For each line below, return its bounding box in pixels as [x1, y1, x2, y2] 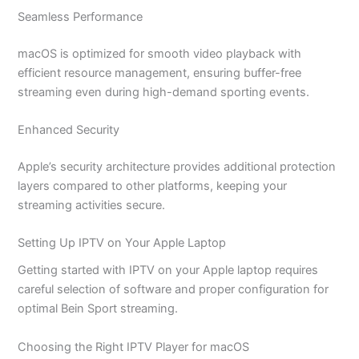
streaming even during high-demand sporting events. [18, 84, 310, 99]
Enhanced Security [18, 122, 120, 137]
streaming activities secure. [18, 197, 166, 212]
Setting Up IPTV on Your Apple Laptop [18, 236, 227, 251]
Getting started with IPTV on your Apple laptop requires [18, 263, 319, 278]
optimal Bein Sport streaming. [18, 301, 179, 317]
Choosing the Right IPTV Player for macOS [18, 339, 250, 354]
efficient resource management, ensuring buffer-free [18, 65, 302, 80]
